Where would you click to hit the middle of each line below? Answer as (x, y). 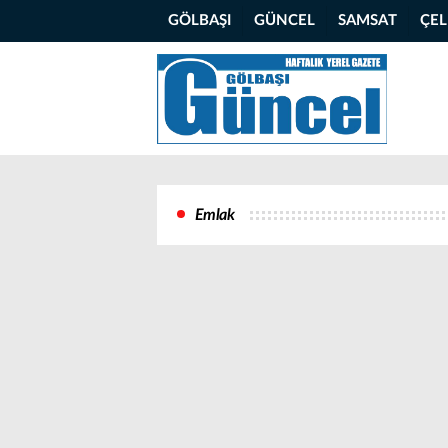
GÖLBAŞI (199, 20)
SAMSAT (367, 20)
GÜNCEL (284, 20)
